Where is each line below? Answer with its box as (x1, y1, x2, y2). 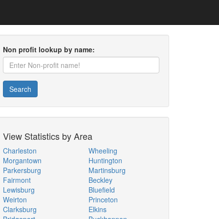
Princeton (88, 195, 118, 204)
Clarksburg (3, 204, 37, 214)
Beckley (88, 175, 112, 185)
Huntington (88, 155, 122, 165)
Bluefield (88, 185, 115, 195)
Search (9, 84, 31, 94)
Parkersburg (3, 165, 41, 175)
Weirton (3, 195, 27, 204)
